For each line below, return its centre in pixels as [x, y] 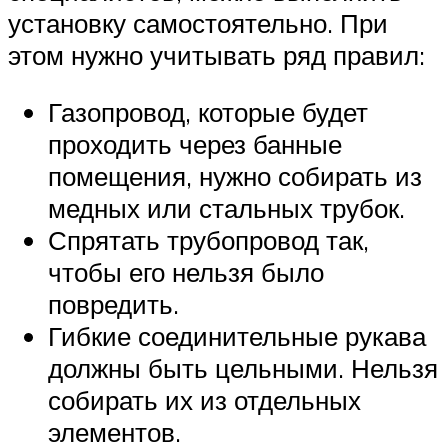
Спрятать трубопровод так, [208, 240]
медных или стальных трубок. [226, 208]
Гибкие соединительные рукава [237, 336]
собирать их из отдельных [204, 400]
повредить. [113, 304]
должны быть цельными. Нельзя [243, 368]
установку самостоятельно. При [198, 22]
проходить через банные [195, 144]
